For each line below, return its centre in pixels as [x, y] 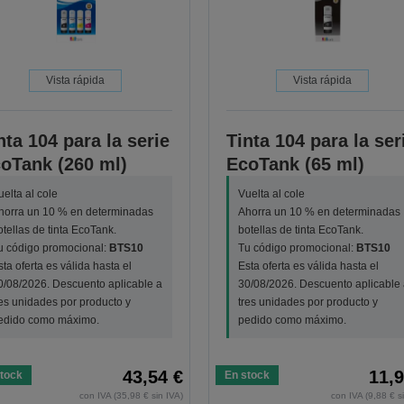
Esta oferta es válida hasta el [308, 266]
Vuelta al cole [271, 194]
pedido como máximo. [292, 321]
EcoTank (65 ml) [295, 165]
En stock [247, 376]
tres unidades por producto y [308, 303]
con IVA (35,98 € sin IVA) [131, 396]
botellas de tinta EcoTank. [300, 230]
